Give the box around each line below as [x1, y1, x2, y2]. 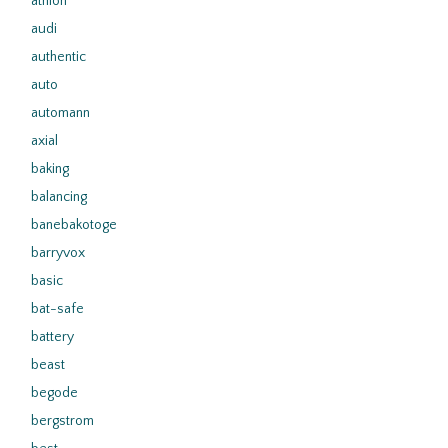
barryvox [31, 245, 85, 261]
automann [31, 105, 90, 121]
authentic [31, 49, 86, 65]
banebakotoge [31, 217, 117, 233]
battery [31, 329, 74, 345]
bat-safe [31, 301, 84, 317]
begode [31, 385, 78, 401]
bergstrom [31, 413, 94, 429]
